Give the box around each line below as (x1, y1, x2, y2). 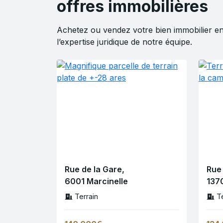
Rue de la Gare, (65, 164, 124, 175)
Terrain (75, 192, 98, 201)
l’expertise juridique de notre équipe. (57, 37, 192, 47)
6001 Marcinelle (65, 176, 128, 187)
